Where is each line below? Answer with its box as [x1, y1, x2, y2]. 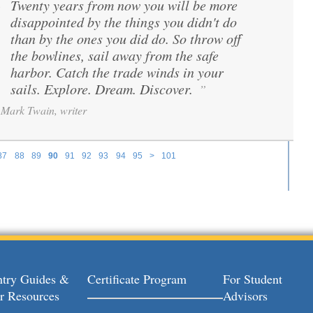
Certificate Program [87, 270, 187, 287]
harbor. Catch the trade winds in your [10, 63, 224, 81]
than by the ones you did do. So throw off [10, 29, 241, 48]
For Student [223, 270, 282, 287]
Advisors [223, 287, 268, 304]
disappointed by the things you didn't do [10, 13, 237, 31]
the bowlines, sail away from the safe [10, 46, 219, 64]
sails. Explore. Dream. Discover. [10, 80, 196, 98]
